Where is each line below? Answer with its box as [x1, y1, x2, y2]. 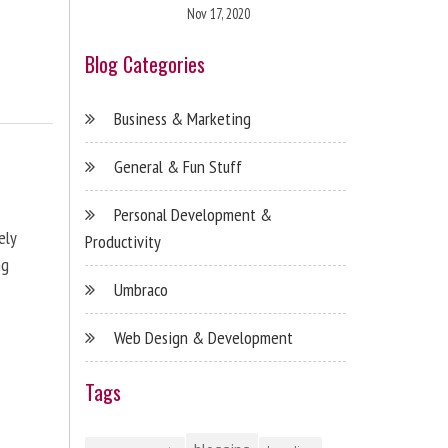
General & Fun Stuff [113, 155, 242, 178]
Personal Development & [113, 203, 272, 226]
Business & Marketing [113, 107, 251, 130]
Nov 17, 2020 [186, 4, 250, 23]
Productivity [84, 230, 161, 253]
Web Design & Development [113, 326, 293, 349]
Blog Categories [84, 49, 205, 79]
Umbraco [113, 278, 168, 301]
